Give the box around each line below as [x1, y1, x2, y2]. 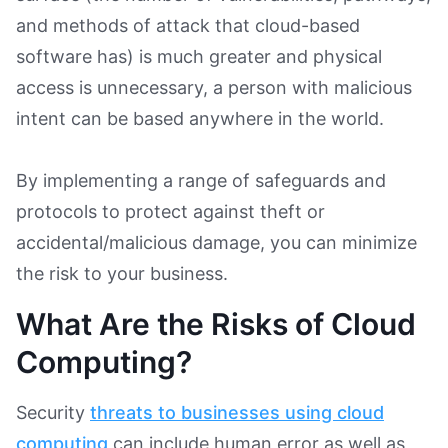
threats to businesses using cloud [90, 401, 384, 423]
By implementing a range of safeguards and [16, 169, 386, 191]
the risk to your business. [16, 262, 228, 284]
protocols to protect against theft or [16, 200, 325, 222]
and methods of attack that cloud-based [16, 14, 360, 36]
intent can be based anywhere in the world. [16, 107, 389, 129]
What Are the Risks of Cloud [16, 305, 416, 342]
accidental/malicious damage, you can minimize [16, 231, 417, 253]
